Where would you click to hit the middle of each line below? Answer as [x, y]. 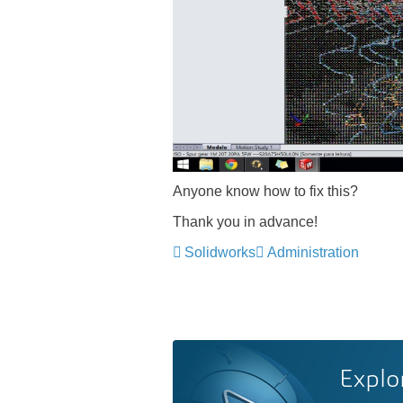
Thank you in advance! [245, 222]
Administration [313, 252]
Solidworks [220, 252]
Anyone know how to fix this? [265, 191]
